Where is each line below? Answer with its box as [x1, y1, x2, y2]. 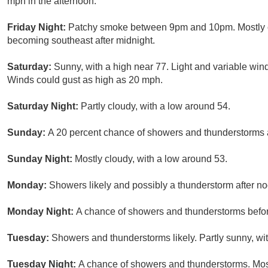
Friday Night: [7, 22, 68, 33]
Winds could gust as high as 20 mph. [7, 75, 163, 86]
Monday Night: [7, 206, 76, 217]
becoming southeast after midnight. [7, 35, 155, 46]
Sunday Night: [7, 154, 75, 165]
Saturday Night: [7, 101, 81, 112]
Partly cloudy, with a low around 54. [81, 101, 230, 112]
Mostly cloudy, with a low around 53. [75, 154, 227, 165]
